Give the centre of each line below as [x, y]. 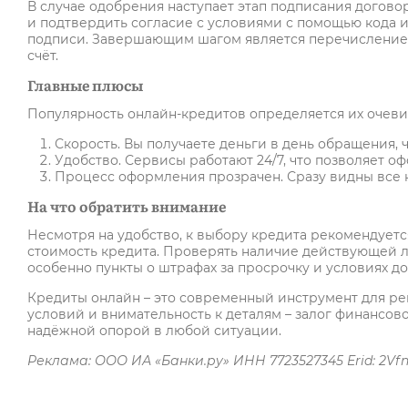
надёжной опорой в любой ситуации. [154, 331]
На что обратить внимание [127, 206]
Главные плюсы [85, 85]
